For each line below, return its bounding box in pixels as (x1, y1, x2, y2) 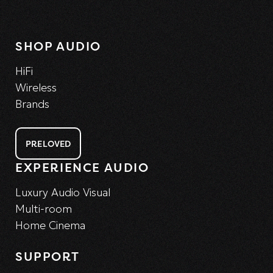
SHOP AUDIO (15, 38, 101, 54)
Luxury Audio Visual (15, 185, 110, 199)
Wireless (15, 80, 57, 94)
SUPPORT (15, 248, 80, 264)
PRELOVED (26, 138, 71, 149)
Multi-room (15, 202, 72, 216)
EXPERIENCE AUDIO (15, 159, 149, 175)
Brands (15, 97, 49, 111)
